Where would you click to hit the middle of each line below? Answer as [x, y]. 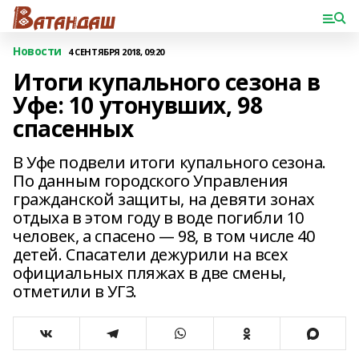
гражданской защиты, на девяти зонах [164, 199]
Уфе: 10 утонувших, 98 [138, 105]
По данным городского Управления [151, 181]
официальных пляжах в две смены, [149, 273]
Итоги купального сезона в [167, 82]
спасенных [73, 128]
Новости [38, 51]
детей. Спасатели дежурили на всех [151, 254]
